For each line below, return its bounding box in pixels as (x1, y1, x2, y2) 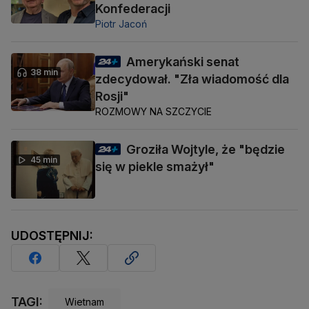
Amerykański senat (126, 54, 239, 69)
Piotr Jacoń (95, 17, 147, 30)
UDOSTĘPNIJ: (11, 228, 93, 243)
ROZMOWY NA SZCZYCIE (95, 105, 212, 117)
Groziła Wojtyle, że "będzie (126, 141, 285, 157)
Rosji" (95, 88, 129, 103)
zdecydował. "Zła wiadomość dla (95, 71, 289, 86)
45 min (30, 154, 57, 165)
